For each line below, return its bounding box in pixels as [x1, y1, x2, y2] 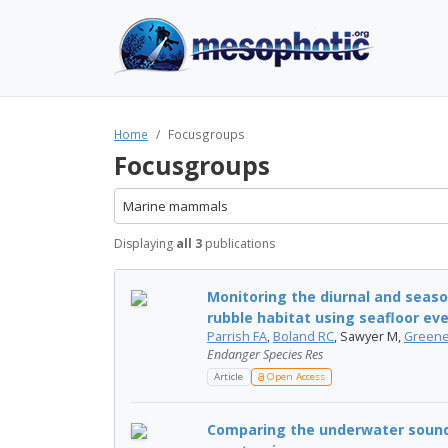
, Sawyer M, [334, 328, 404, 345]
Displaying [114, 235, 176, 252]
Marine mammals [123, 197, 228, 215]
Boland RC [273, 328, 334, 345]
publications [202, 235, 275, 252]
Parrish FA [207, 328, 267, 345]
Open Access [263, 370, 325, 384]
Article [214, 370, 244, 384]
